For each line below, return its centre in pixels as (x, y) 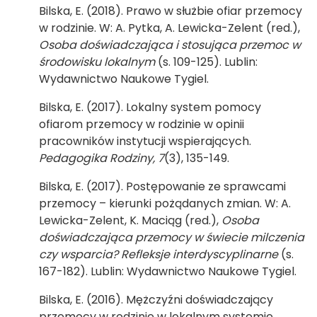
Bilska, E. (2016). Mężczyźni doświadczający (156, 300)
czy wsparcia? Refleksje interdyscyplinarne (158, 254)
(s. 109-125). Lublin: (206, 62)
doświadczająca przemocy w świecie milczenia (172, 237)
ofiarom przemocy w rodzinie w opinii (142, 124)
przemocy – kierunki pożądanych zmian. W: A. (165, 203)
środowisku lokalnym (97, 62)
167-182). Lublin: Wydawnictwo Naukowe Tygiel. (168, 271)
